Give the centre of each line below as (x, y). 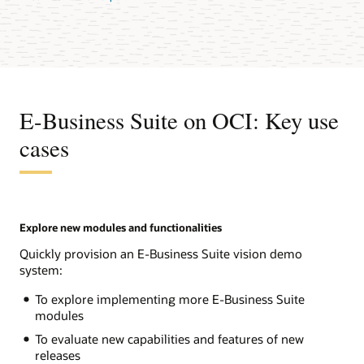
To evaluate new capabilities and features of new (169, 338)
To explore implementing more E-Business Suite (169, 299)
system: (41, 269)
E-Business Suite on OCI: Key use (179, 120)
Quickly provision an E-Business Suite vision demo (161, 253)
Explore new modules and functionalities (121, 227)
